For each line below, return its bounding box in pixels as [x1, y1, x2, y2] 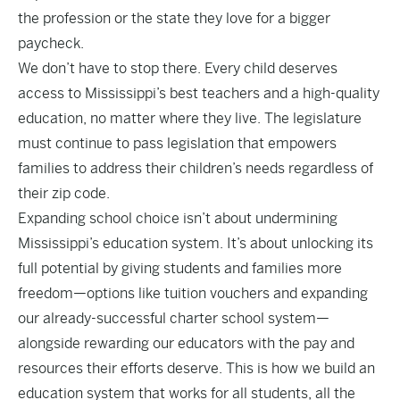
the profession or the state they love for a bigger [18, 10, 330, 27]
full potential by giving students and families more [18, 260, 342, 277]
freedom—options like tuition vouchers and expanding [18, 285, 368, 302]
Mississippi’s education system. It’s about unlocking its [18, 235, 373, 252]
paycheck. [18, 35, 86, 52]
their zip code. [18, 185, 112, 202]
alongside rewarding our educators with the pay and [18, 335, 354, 352]
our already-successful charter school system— [18, 310, 329, 327]
